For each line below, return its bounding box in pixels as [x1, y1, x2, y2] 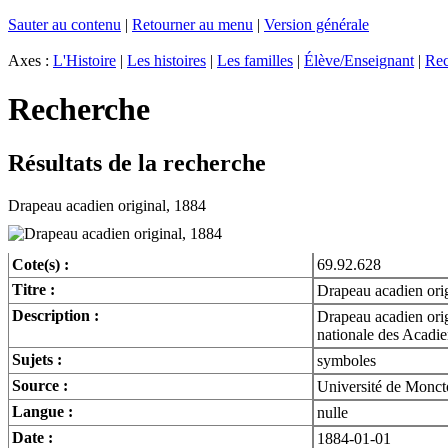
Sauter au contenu [8, 16, 121, 33]
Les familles [217, 52, 293, 69]
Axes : [8, 52, 53, 69]
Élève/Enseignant [304, 52, 414, 69]
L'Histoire [53, 52, 116, 69]
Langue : [12, 402, 73, 420]
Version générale [264, 16, 369, 33]
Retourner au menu [132, 16, 253, 33]
